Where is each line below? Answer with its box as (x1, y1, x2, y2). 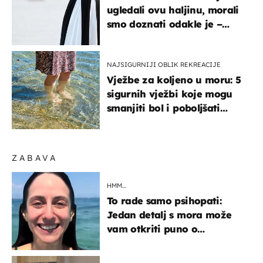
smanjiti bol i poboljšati (107, 102, 220, 114)
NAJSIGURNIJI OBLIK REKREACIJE (107, 60, 221, 69)
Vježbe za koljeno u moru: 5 (107, 74, 241, 86)
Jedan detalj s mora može (107, 209, 232, 221)
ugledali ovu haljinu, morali (107, 4, 239, 16)
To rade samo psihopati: (107, 195, 221, 207)
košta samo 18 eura (107, 32, 201, 45)
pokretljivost (107, 116, 167, 129)
